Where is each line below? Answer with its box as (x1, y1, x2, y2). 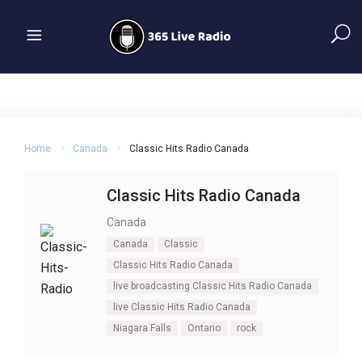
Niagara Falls (113, 322, 171, 334)
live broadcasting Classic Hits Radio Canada (113, 280, 312, 292)
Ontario (187, 322, 221, 334)
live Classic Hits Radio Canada (113, 301, 250, 313)
